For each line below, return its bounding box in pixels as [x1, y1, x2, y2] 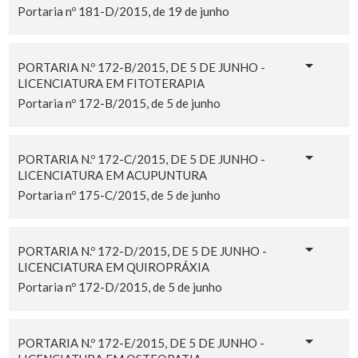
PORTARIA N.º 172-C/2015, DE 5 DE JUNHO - [17, 151, 265, 166]
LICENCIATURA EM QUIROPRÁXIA [17, 259, 209, 274]
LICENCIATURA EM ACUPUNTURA [17, 167, 207, 182]
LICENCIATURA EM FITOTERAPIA [17, 75, 205, 90]
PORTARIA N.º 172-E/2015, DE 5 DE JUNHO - [17, 335, 265, 350]
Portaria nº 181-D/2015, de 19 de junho [17, 3, 229, 18]
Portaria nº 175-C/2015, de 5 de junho [17, 187, 221, 202]
